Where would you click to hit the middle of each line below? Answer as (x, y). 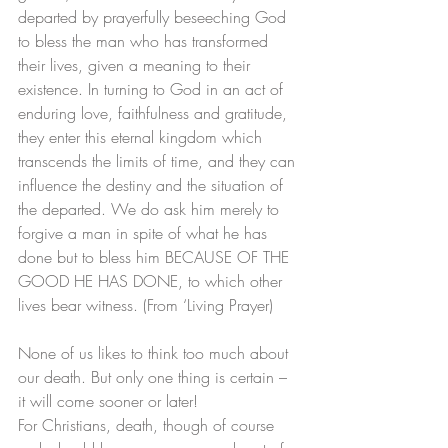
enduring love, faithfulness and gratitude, (155, 113)
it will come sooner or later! (108, 401)
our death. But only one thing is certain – (155, 377)
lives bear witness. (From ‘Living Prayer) (145, 305)
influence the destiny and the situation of (153, 185)
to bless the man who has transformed (145, 41)
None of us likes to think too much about (155, 353)
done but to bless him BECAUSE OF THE (156, 257)
